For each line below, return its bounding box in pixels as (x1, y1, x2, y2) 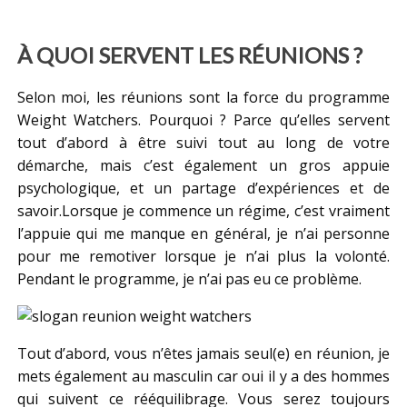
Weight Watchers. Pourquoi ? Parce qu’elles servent (16, 110, 391, 131)
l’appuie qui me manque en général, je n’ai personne (16, 223, 391, 244)
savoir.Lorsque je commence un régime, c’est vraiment (16, 201, 391, 222)
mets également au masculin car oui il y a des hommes (16, 366, 391, 387)
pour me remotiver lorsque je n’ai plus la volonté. (16, 246, 391, 267)
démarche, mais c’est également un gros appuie (16, 155, 391, 176)
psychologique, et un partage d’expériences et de (16, 178, 391, 199)
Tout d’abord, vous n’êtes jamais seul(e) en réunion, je (16, 343, 391, 364)
